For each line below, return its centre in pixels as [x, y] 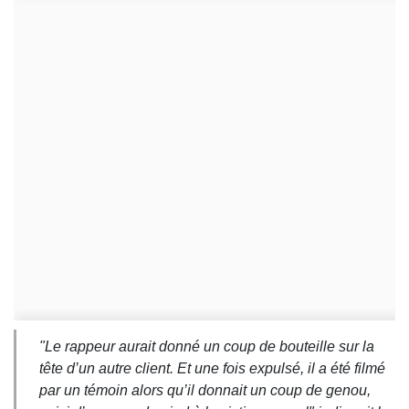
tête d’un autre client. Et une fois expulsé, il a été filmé [212, 369]
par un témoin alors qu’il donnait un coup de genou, [205, 391]
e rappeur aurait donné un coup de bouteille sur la [214, 347]
